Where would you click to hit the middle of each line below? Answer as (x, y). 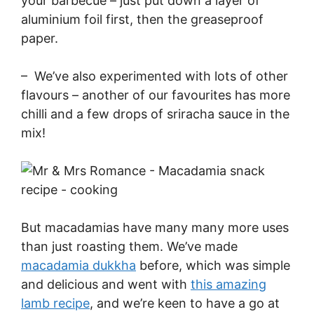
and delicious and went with (106, 284)
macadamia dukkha (78, 265)
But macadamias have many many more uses (155, 227)
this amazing (228, 284)
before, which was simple (213, 265)
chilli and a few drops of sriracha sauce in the (155, 114)
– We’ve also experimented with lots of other (155, 76)
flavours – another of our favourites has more (156, 95)
